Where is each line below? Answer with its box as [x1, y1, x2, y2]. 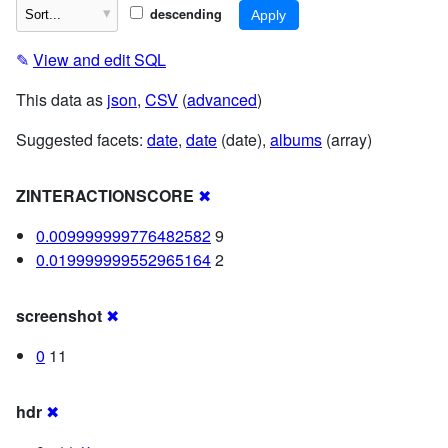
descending [145, 4, 222, 23]
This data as [16, 87, 107, 111]
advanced [187, 87, 257, 111]
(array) [322, 127, 372, 151]
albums [270, 127, 322, 151]
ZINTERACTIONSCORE [16, 183, 194, 207]
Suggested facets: [16, 127, 147, 151]
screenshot [16, 303, 102, 327]
